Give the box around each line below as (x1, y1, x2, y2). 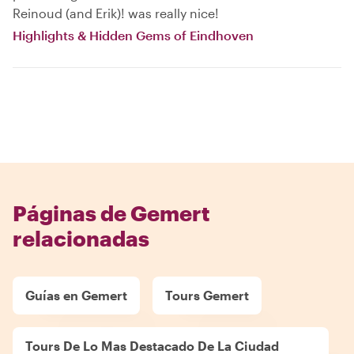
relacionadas (13, 225, 149, 250)
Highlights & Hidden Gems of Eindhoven (13, 27, 254, 43)
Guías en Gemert (25, 287, 127, 303)
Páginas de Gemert (13, 200, 210, 225)
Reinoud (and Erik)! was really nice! (13, 5, 219, 21)
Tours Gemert (165, 287, 249, 303)
